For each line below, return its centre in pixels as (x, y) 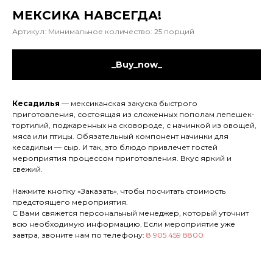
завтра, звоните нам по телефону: (79, 235)
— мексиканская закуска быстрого (129, 103)
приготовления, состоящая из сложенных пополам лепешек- (133, 114)
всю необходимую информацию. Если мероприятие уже (124, 224)
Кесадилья (36, 103)
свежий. (27, 169)
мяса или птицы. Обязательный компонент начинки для (120, 136)
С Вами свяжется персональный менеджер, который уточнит (130, 213)
